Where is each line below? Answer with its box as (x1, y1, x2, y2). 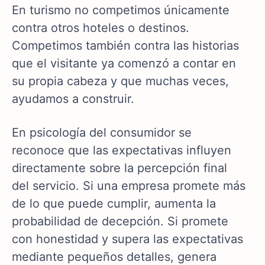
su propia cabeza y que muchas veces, (12, 74, 229, 89)
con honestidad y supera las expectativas (12, 232, 243, 247)
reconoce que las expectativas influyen (12, 143, 231, 158)
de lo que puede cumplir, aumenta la (12, 196, 216, 211)
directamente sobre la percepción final (12, 161, 227, 176)
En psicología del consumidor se (12, 125, 192, 140)
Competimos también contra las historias (12, 38, 239, 53)
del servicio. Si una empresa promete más (12, 179, 245, 193)
